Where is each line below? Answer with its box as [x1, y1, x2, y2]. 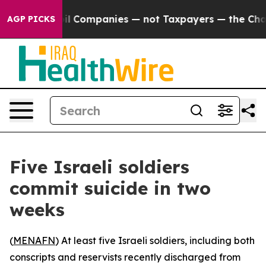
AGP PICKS [7, 14, 55, 24]
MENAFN [13, 235, 55, 246]
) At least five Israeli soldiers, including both [55, 235, 255, 246]
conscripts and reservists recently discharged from [9, 251, 240, 263]
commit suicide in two [9, 177, 211, 199]
